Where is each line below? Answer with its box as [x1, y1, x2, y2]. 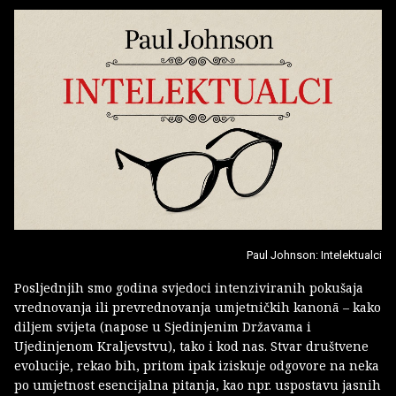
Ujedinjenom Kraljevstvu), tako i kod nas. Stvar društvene [14, 337, 369, 354]
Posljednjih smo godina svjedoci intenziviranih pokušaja [14, 278, 363, 296]
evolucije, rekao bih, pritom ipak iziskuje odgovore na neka [14, 356, 379, 374]
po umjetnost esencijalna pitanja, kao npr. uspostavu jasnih [14, 376, 381, 393]
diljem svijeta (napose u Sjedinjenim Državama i [14, 317, 311, 335]
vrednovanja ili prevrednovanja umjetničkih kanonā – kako [14, 298, 381, 316]
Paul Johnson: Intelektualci [247, 247, 382, 262]
